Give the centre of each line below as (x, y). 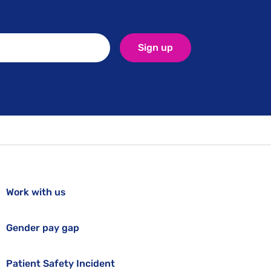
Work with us (36, 192)
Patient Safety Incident (60, 263)
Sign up (155, 47)
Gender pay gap (42, 228)
